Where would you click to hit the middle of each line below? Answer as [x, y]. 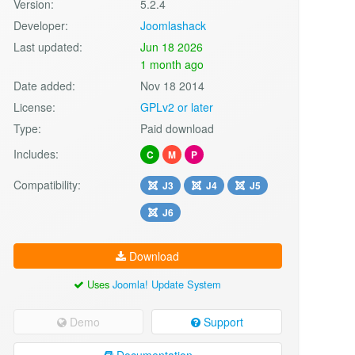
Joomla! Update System [167, 284]
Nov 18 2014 [173, 85]
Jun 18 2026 [172, 46]
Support [221, 321]
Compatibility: [47, 184]
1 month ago [172, 64]
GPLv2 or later [177, 107]
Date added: [44, 85]
